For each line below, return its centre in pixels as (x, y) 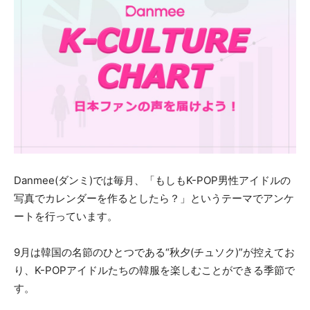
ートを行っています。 (66, 216)
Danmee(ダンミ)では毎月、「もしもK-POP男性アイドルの (152, 180)
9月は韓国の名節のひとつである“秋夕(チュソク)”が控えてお (154, 252)
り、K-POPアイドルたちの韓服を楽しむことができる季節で (154, 270)
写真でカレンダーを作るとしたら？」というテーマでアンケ (154, 198)
